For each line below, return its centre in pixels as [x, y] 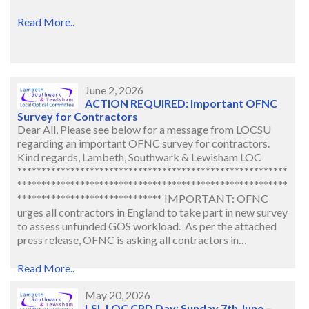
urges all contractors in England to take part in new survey [152, 212]
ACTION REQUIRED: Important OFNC [181, 103]
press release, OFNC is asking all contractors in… [132, 240]
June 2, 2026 [114, 90]
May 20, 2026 [118, 295]
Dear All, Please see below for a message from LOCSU [144, 130]
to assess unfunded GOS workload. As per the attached [147, 226]
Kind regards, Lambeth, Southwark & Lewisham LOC [139, 157]
